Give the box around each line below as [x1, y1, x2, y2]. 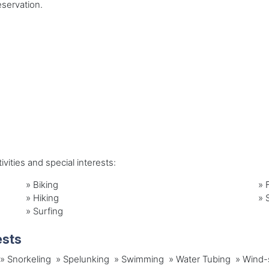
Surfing [33, 205, 64, 217]
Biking [33, 179, 59, 191]
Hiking [33, 192, 59, 204]
